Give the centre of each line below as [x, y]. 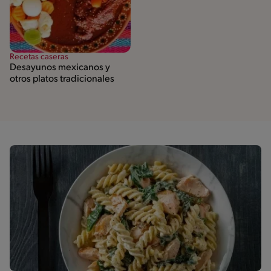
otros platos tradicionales [62, 79]
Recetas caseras [39, 57]
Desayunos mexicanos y [60, 67]
